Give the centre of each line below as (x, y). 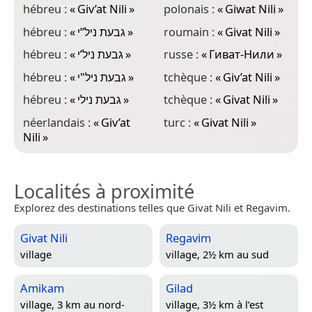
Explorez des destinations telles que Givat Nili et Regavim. (152, 207)
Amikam (42, 288)
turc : (178, 122)
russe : (182, 54)
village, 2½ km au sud (217, 254)
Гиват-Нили (241, 54)
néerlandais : (58, 122)
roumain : (190, 31)
